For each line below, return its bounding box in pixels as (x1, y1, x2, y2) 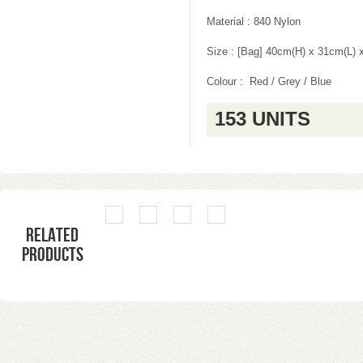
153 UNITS (215, 108, 310, 130)
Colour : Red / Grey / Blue (207, 76, 331, 88)
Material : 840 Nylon (207, 16, 301, 28)
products (22, 243, 83, 267)
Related (26, 224, 79, 247)
